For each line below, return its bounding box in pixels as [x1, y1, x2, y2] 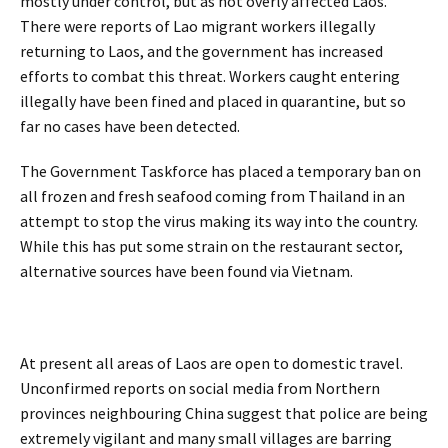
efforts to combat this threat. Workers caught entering [20, 65, 400, 86]
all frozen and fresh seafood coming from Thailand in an [20, 186, 405, 207]
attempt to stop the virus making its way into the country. [20, 211, 418, 232]
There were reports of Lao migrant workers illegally [20, 15, 375, 36]
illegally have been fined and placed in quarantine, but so [20, 90, 406, 111]
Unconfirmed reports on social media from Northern [20, 377, 380, 398]
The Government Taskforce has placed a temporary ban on [20, 161, 421, 182]
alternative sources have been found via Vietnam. [20, 261, 356, 282]
